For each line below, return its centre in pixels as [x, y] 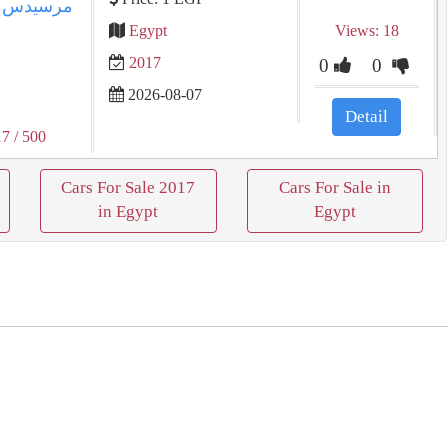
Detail [367, 116]
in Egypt [128, 211]
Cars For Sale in [334, 187]
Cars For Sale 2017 [128, 187]
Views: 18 [366, 30]
